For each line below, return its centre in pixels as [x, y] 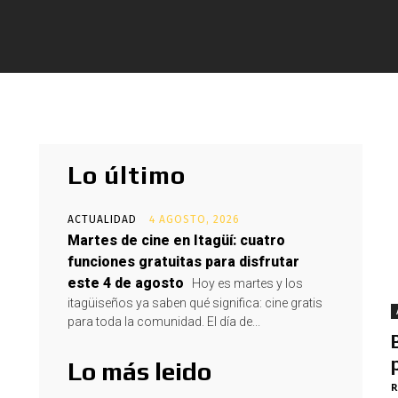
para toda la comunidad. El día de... [164, 322]
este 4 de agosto [126, 283]
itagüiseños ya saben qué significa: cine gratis [195, 303]
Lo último [127, 175]
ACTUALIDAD [102, 219]
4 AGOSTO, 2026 [195, 219]
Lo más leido [139, 371]
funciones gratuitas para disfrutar [183, 262]
